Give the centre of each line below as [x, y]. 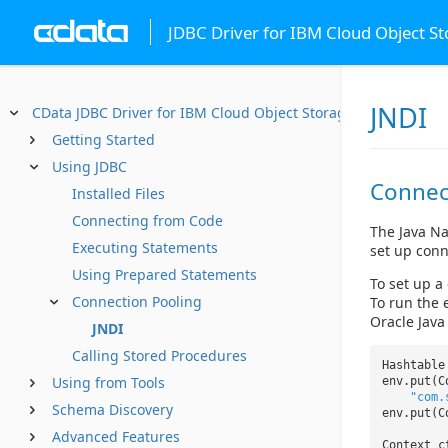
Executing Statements [145, 247]
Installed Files [118, 193]
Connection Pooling [137, 301]
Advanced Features [116, 436]
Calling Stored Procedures [159, 355]
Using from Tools [108, 382]
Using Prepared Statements [164, 274]
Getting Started [103, 139]
